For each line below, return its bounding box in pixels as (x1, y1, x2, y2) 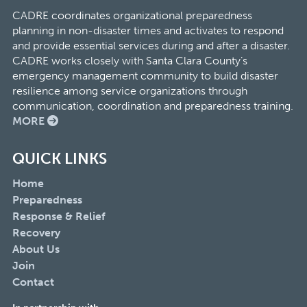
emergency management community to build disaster (12, 69, 278, 82)
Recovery (12, 226, 60, 239)
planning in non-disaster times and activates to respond (12, 24, 284, 37)
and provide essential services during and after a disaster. (12, 39, 290, 52)
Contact (12, 275, 54, 288)
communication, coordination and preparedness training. (12, 99, 293, 112)
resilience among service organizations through (12, 84, 247, 97)
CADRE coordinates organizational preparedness (12, 9, 252, 22)
